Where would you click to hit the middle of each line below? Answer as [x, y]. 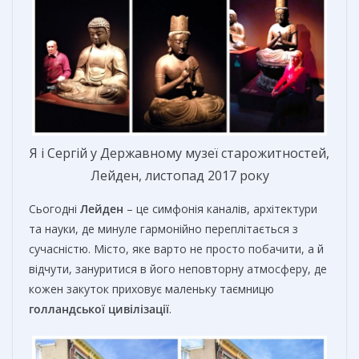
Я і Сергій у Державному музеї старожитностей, [179, 153]
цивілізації [139, 309]
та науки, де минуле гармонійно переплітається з [163, 228]
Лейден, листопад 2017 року [179, 175]
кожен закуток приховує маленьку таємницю [151, 288]
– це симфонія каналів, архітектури [220, 208]
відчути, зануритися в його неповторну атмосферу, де [178, 268]
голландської [67, 309]
